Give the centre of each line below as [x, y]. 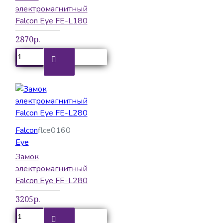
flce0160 [54, 130]
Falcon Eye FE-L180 [51, 21]
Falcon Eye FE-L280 [51, 180]
